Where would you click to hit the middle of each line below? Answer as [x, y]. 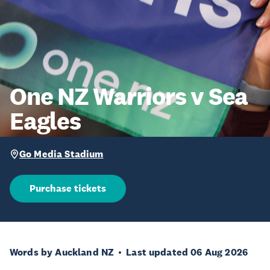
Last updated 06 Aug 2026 [187, 252]
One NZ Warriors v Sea [129, 96]
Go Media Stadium [61, 154]
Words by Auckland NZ [62, 252]
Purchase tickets [68, 188]
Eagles [45, 121]
